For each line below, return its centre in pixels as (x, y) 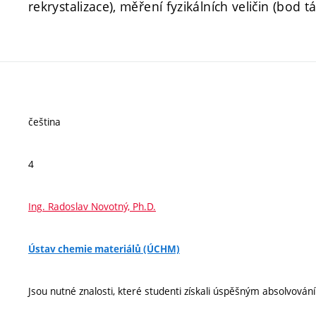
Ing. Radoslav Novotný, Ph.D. (92, 206)
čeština (44, 122)
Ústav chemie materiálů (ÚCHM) (104, 249)
